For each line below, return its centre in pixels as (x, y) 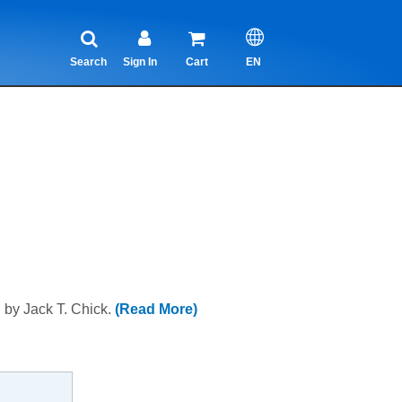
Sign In (140, 62)
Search (88, 62)
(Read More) (156, 310)
